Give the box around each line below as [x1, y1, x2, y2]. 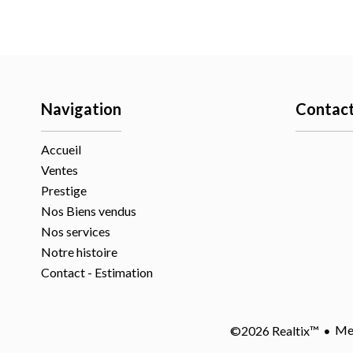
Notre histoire [41, 244, 117, 259]
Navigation [41, 99, 121, 118]
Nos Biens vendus [41, 203, 136, 218]
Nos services [41, 224, 110, 239]
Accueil [41, 142, 81, 157]
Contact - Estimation [41, 265, 153, 280]
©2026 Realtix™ [230, 323, 319, 338]
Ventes [41, 162, 78, 177]
